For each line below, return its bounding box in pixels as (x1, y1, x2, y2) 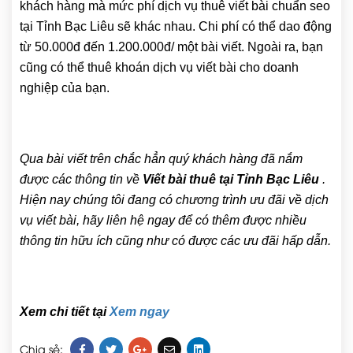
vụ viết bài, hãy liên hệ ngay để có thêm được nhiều (20, 214, 307, 228)
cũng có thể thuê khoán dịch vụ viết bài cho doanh (20, 61, 299, 75)
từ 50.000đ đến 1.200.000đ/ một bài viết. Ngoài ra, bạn (20, 40, 323, 54)
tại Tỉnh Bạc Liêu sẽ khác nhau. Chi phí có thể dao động (20, 20, 332, 34)
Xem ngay (110, 305, 169, 319)
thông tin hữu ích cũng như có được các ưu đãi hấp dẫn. (20, 234, 331, 248)
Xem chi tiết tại (20, 305, 110, 319)
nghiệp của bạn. (20, 81, 110, 95)
